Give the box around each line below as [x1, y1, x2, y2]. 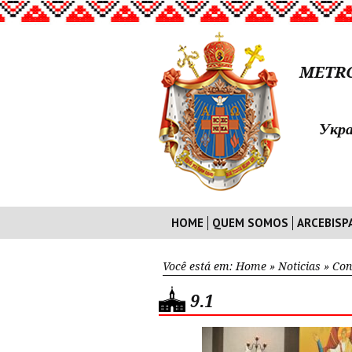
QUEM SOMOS [212, 215, 288, 230]
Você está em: [163, 260, 236, 273]
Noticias [278, 260, 321, 273]
